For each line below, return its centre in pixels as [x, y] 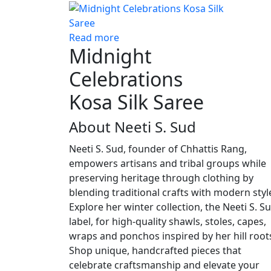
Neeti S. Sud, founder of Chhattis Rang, [158, 149]
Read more [94, 38]
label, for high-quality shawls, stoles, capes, [168, 221]
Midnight [110, 56]
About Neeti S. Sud [132, 127]
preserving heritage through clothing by [161, 178]
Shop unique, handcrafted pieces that [155, 250]
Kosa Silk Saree [136, 102]
